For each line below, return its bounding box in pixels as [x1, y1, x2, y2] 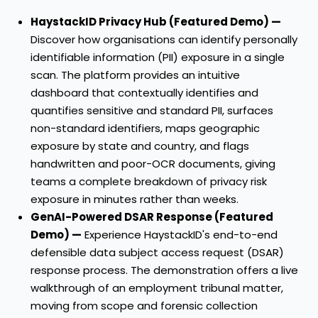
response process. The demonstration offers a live [31, 263, 298, 278]
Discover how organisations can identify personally [31, 32, 297, 48]
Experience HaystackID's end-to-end [82, 227, 278, 243]
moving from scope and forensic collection [31, 298, 258, 314]
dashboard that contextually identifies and [31, 85, 258, 101]
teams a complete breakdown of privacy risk [31, 174, 267, 190]
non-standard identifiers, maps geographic [31, 121, 260, 136]
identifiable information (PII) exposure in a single [31, 50, 285, 65]
